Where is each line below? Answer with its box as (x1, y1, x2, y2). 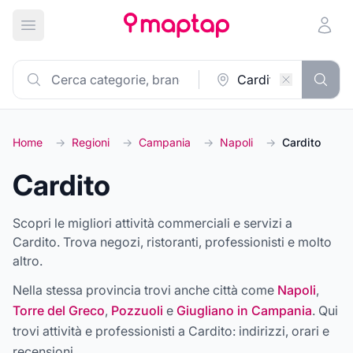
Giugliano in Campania (176, 303, 312, 318)
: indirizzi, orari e (232, 323, 329, 339)
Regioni (72, 136, 110, 149)
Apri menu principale (27, 25, 149, 42)
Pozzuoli (111, 303, 163, 318)
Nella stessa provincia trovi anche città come (13, 282, 274, 298)
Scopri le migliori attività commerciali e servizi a (13, 215, 292, 231)
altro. (13, 253, 43, 269)
